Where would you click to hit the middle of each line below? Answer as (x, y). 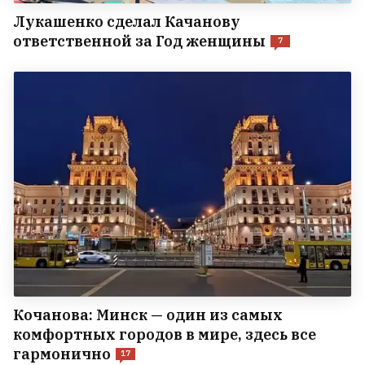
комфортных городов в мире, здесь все (165, 334)
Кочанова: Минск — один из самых (148, 314)
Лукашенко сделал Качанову (127, 21)
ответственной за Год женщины (139, 41)
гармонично (62, 354)
